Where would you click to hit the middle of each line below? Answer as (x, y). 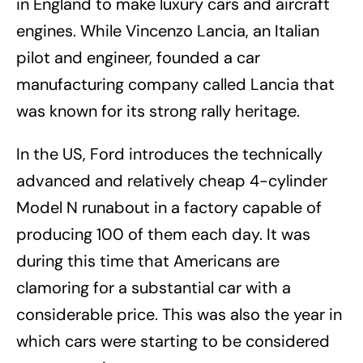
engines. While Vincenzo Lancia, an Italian (168, 30)
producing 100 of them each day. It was (163, 234)
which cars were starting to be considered (173, 341)
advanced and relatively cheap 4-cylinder (172, 180)
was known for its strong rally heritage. (158, 111)
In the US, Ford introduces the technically (169, 154)
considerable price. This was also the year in (179, 314)
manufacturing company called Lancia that (175, 84)
